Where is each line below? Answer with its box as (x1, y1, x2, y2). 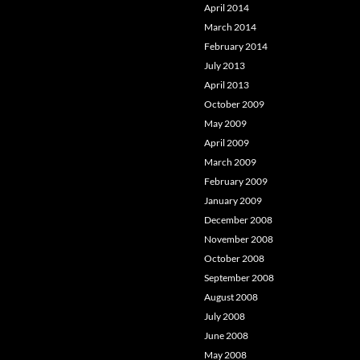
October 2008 (204, 252, 264, 264)
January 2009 (204, 194, 262, 207)
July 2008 (204, 310, 245, 322)
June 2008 (204, 329, 248, 342)
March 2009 (204, 156, 256, 168)
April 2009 (204, 137, 249, 149)
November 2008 (204, 233, 273, 245)
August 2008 (204, 291, 258, 303)
